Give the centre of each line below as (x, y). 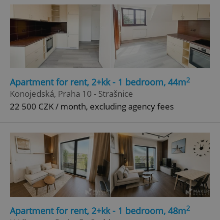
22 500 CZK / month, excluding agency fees (92, 107)
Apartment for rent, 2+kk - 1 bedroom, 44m (98, 82)
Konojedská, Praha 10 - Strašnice (71, 94)
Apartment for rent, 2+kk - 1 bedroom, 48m (98, 210)
